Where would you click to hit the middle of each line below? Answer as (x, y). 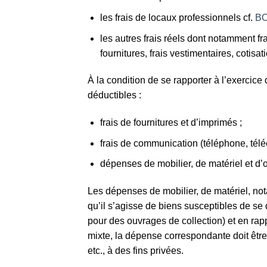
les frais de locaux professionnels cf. (177, 17)
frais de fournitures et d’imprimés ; (171, 123)
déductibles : (114, 95)
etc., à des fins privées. (136, 251)
